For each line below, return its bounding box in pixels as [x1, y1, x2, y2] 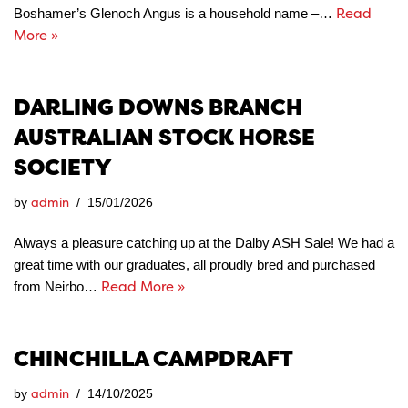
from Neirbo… [14, 279, 101, 294]
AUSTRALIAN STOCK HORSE [14, 122, 315, 152]
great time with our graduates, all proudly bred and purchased [14, 257, 375, 272]
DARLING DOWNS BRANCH [14, 92, 302, 122]
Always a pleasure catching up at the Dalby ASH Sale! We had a [14, 235, 394, 250]
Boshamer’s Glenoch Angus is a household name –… [14, 5, 336, 21]
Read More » [101, 277, 185, 296]
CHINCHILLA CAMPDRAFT [14, 343, 293, 373]
